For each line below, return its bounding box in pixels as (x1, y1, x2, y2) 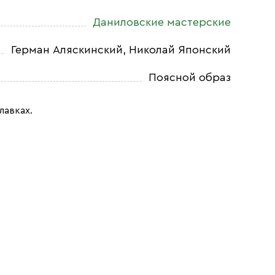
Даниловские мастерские (93, 17, 231, 28)
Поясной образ (149, 72, 231, 83)
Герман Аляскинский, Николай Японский (11, 44, 231, 55)
